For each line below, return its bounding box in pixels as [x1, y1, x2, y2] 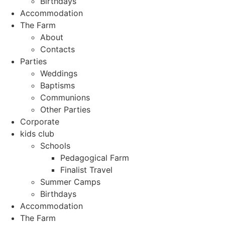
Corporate [20, 117, 59, 127]
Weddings [40, 68, 77, 79]
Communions [40, 92, 90, 103]
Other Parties [40, 104, 90, 115]
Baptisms [40, 80, 75, 91]
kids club [20, 129, 54, 139]
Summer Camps [40, 177, 100, 187]
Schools [40, 141, 70, 151]
